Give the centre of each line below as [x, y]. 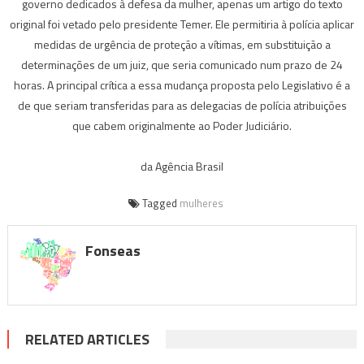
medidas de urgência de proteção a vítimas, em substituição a [182, 44]
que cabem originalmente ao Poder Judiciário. [182, 125]
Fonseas [113, 250]
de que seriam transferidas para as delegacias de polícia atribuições [182, 105]
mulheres [201, 203]
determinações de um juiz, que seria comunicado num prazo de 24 [182, 64]
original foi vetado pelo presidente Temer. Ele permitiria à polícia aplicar [182, 24]
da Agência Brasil [182, 166]
